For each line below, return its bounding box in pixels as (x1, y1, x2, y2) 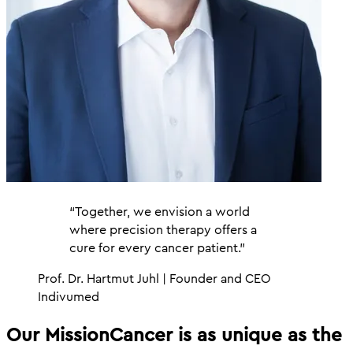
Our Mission (6, 321, 110, 348)
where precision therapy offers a (69, 221, 257, 240)
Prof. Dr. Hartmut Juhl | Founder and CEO (38, 269, 271, 288)
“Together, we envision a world (69, 203, 250, 221)
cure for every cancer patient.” (69, 239, 245, 258)
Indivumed (38, 288, 99, 307)
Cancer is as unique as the (110, 321, 342, 348)
